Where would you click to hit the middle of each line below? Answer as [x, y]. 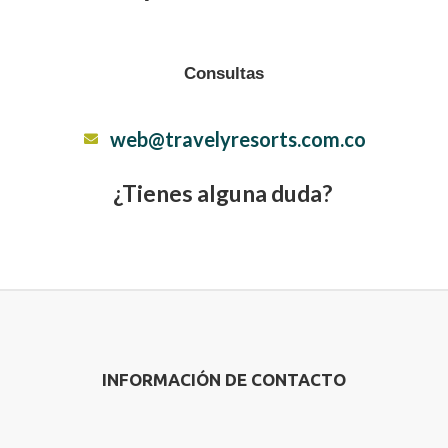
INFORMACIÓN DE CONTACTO [224, 380]
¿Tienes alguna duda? [224, 193]
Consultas [224, 74]
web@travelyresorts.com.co [237, 139]
